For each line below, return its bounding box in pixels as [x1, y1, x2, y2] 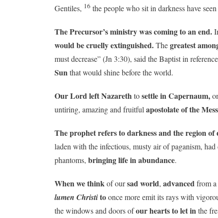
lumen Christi [54, 191, 98, 202]
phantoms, [54, 154, 86, 165]
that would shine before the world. [68, 67, 173, 77]
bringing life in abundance [86, 154, 175, 165]
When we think [54, 177, 105, 189]
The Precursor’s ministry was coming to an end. [54, 25, 212, 37]
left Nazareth [89, 90, 132, 101]
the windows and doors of [54, 205, 136, 216]
